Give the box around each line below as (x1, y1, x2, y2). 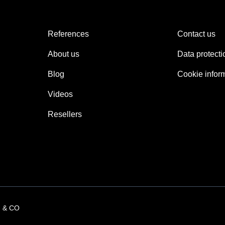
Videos (48, 90, 73, 98)
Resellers (48, 110, 82, 119)
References (48, 30, 89, 38)
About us (48, 50, 79, 58)
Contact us (177, 30, 215, 38)
